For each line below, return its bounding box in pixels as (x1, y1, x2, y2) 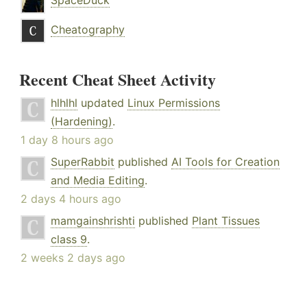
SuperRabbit (51, 155, 114, 169)
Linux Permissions (127, 96, 220, 110)
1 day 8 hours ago (21, 133, 114, 147)
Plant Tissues (192, 214, 260, 228)
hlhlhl (51, 96, 77, 110)
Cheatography (51, 23, 125, 37)
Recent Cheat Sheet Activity (19, 67, 216, 92)
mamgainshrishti (51, 214, 135, 228)
